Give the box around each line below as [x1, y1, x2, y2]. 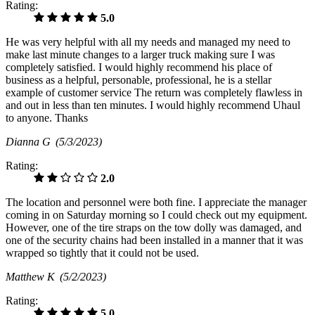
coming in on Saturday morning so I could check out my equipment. [6, 208, 307, 221]
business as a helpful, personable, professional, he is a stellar [6, 73, 271, 86]
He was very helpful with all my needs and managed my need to [6, 35, 290, 48]
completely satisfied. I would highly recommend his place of [6, 60, 272, 73]
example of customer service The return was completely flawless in [6, 86, 302, 98]
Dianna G [6, 135, 56, 148]
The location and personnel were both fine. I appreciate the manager [6, 195, 307, 208]
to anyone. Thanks [6, 111, 88, 124]
